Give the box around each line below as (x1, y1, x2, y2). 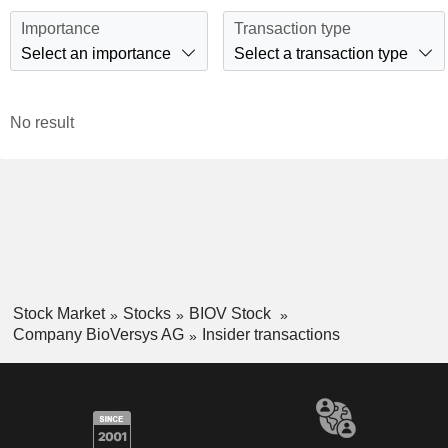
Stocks (122, 305, 171, 323)
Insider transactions (201, 325, 340, 343)
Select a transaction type (234, 44, 408, 62)
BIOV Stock (188, 305, 275, 323)
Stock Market (12, 305, 105, 323)
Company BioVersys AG (12, 325, 184, 343)
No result (10, 114, 74, 132)
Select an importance (21, 44, 171, 62)
